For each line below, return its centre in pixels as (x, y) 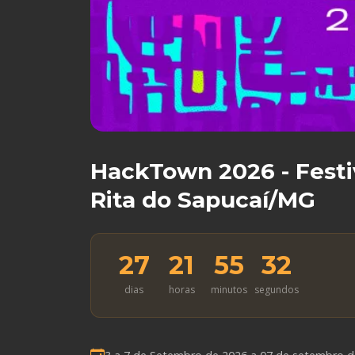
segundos (277, 290)
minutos (229, 290)
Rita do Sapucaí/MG (203, 200)
